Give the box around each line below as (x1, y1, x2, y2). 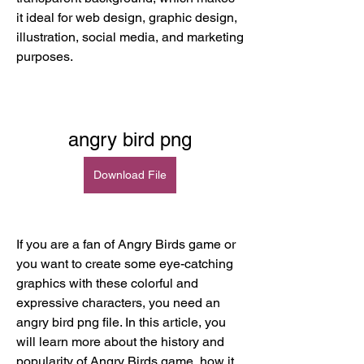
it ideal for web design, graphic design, (16, 10, 237, 25)
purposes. (16, 49, 73, 64)
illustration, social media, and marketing (16, 29, 244, 45)
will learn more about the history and (16, 334, 224, 349)
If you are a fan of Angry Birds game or (16, 236, 236, 252)
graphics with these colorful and (16, 275, 198, 291)
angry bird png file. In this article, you (16, 314, 226, 330)
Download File (93, 168, 167, 181)
